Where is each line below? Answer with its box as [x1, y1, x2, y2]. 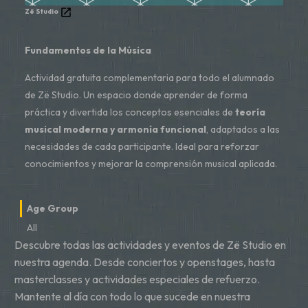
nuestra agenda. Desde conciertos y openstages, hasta [14, 254, 275, 269]
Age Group [27, 202, 78, 215]
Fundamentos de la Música [25, 43, 151, 56]
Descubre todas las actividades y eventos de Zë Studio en [14, 237, 286, 252]
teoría [235, 106, 265, 119]
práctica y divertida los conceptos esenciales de [25, 106, 235, 119]
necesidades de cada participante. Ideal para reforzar [25, 140, 259, 153]
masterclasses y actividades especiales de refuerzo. [14, 272, 260, 286]
